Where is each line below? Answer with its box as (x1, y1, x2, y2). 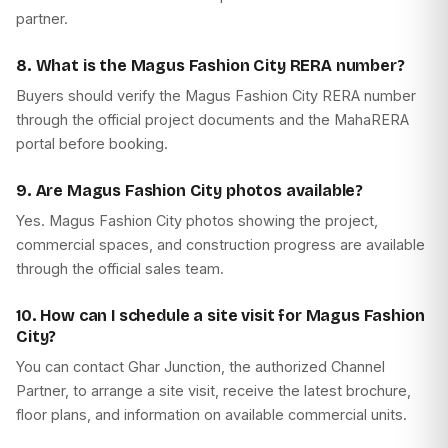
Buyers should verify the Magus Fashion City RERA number (16, 87, 416, 105)
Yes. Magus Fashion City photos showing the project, (16, 212, 378, 230)
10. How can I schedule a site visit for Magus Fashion (16, 306, 425, 326)
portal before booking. (16, 135, 168, 153)
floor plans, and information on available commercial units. (16, 406, 407, 424)
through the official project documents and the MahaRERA (16, 111, 409, 129)
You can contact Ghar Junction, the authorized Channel (16, 358, 385, 376)
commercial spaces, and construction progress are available (16, 236, 425, 254)
